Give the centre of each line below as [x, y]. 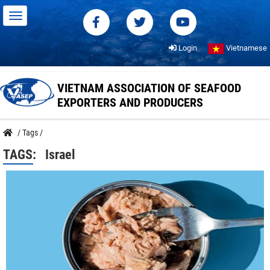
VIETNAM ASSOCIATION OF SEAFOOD [149, 88]
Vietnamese [246, 48]
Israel [60, 155]
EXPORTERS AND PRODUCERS [130, 102]
